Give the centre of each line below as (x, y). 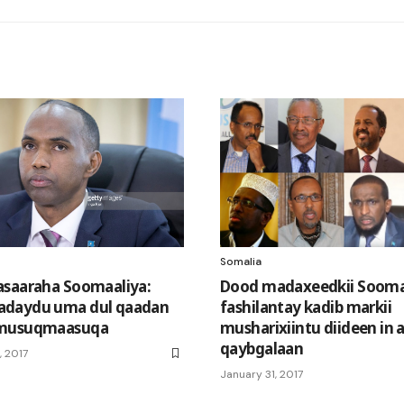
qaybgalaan (262, 349)
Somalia (241, 262)
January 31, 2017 (262, 375)
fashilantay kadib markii (306, 308)
